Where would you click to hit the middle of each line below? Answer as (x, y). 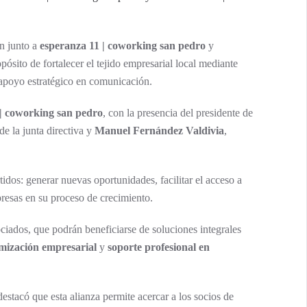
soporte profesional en (159, 247)
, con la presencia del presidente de (178, 113)
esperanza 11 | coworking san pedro (123, 46)
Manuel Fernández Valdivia (159, 131)
